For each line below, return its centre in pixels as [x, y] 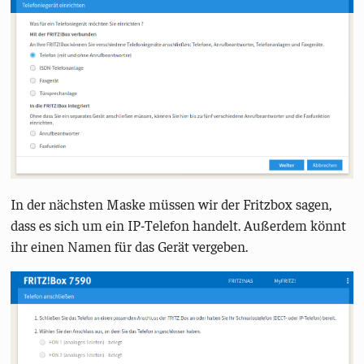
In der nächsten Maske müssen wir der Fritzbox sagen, [171, 204]
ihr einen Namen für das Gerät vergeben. [130, 247]
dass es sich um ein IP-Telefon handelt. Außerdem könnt [179, 225]
